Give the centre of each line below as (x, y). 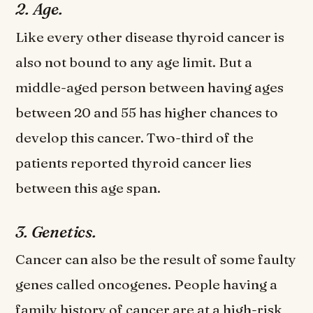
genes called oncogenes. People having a (147, 285)
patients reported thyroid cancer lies (134, 162)
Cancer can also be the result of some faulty (156, 260)
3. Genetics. (58, 232)
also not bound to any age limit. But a (134, 62)
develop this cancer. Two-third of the (135, 137)
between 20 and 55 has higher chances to (147, 112)
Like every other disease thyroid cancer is (150, 37)
